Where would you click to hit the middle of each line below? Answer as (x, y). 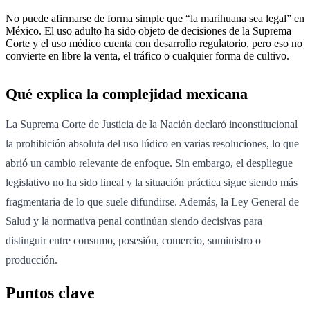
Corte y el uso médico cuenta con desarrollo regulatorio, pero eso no (154, 43)
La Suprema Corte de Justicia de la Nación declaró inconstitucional (152, 124)
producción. (31, 259)
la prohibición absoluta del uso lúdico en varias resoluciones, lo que (152, 143)
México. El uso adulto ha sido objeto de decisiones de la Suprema (148, 30)
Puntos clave (50, 292)
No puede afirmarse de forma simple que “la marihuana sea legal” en (155, 18)
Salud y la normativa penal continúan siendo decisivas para (134, 221)
